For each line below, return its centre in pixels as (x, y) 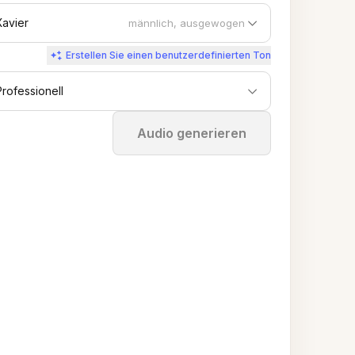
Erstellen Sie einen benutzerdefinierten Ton (168, 55)
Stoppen (201, 133)
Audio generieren (192, 133)
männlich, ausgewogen (187, 23)
